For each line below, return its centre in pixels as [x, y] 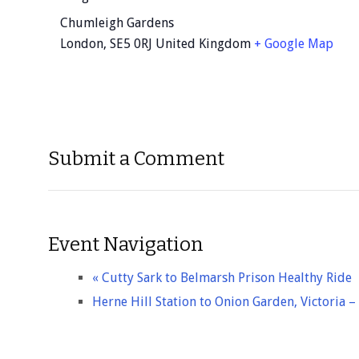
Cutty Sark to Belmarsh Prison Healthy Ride [225, 278]
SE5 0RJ [131, 43]
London [82, 43]
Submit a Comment [136, 159]
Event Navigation [126, 245]
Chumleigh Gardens [117, 22]
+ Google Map [294, 43]
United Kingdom [203, 43]
